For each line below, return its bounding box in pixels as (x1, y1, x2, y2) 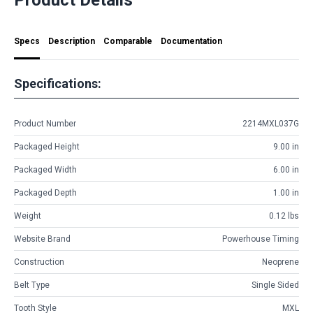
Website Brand (14, 234, 71, 245)
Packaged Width (14, 165, 77, 175)
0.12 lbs (269, 211, 299, 221)
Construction (14, 257, 64, 268)
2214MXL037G (242, 119, 299, 129)
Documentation (161, 36, 222, 46)
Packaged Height (14, 142, 80, 152)
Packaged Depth (14, 188, 77, 198)
